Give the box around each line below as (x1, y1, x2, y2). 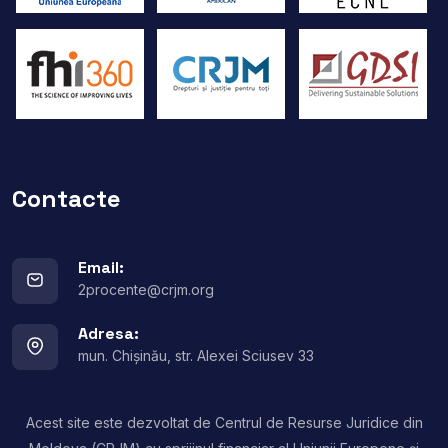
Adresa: (78, 322, 139, 344)
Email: (78, 256, 124, 278)
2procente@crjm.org (78, 280, 214, 298)
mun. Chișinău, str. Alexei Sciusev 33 (78, 346, 314, 364)
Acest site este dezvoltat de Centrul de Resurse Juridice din (25, 413, 423, 431)
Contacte (12, 182, 121, 214)
